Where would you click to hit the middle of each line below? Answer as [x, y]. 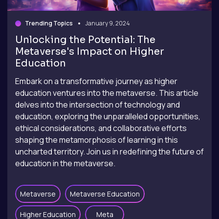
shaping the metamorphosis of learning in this [97, 140]
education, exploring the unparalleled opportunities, [108, 117]
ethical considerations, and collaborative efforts [101, 128]
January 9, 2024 [108, 23]
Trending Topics [49, 23]
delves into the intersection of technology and [98, 105]
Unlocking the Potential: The [85, 40]
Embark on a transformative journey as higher [96, 81]
